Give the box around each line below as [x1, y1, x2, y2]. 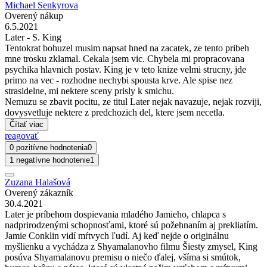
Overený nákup [5, 10, 63, 21]
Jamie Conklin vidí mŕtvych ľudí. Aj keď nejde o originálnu [5, 230, 229, 241]
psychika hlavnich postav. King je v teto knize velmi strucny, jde [5, 64, 246, 74]
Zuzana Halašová [5, 176, 70, 187]
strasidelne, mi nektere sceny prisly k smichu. [5, 85, 174, 96]
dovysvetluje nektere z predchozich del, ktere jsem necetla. [5, 107, 225, 117]
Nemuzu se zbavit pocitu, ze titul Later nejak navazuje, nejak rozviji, [5, 96, 262, 107]
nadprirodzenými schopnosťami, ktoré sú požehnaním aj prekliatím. [5, 219, 258, 230]
